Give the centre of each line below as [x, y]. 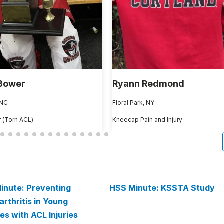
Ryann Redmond [149, 84]
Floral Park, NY [134, 103]
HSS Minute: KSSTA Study [162, 188]
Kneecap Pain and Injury [148, 120]
